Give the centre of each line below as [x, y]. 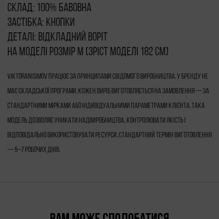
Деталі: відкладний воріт [57, 38]
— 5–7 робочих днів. [34, 150]
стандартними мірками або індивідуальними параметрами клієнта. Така [106, 106]
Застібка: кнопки [41, 23]
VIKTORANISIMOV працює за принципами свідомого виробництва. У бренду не [108, 77]
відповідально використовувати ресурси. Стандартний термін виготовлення [109, 136]
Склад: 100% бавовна [49, 9]
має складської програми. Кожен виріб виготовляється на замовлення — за [108, 92]
